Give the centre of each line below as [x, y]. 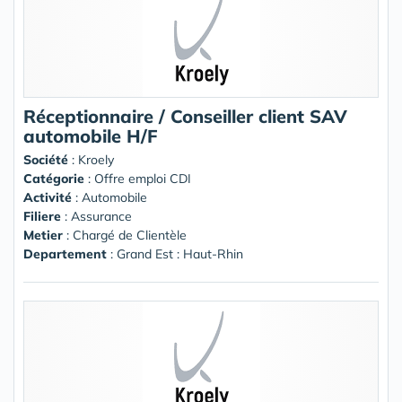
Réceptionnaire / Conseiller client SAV [185, 116]
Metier [43, 235]
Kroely [96, 159]
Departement [65, 253]
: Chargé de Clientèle [125, 235]
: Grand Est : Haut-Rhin [175, 253]
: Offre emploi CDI [138, 178]
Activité [48, 197]
